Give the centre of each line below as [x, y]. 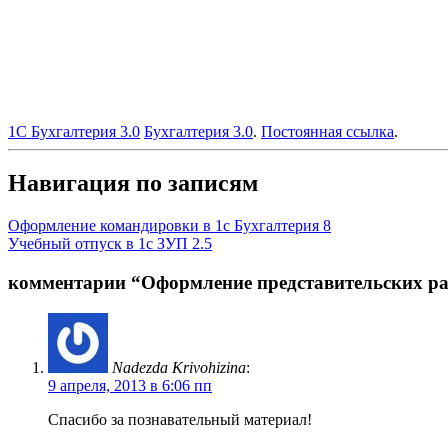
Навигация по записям [133, 183]
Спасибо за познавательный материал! [180, 419]
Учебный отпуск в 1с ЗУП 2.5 [110, 244]
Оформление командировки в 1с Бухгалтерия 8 [169, 226]
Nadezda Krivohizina [179, 367]
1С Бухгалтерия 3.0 [74, 131]
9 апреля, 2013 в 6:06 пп [130, 385]
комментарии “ [74, 283]
